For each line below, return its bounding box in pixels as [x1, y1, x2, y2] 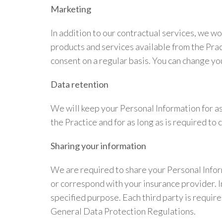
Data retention [51, 79, 109, 90]
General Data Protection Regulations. [51, 206, 196, 217]
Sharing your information [51, 140, 146, 151]
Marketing [51, 3, 91, 14]
